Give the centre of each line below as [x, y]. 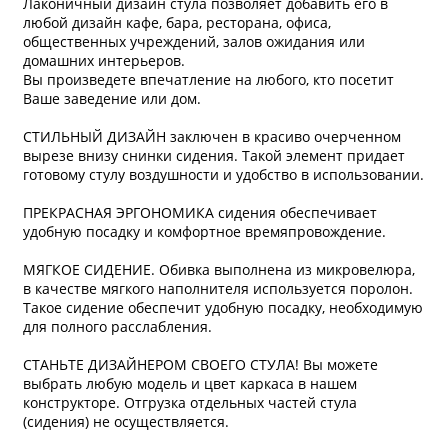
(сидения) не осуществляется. [126, 421]
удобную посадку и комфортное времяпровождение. [205, 231]
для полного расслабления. [118, 326]
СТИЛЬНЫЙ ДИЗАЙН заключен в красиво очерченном [212, 136]
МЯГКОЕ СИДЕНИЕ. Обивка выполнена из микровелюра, [219, 269]
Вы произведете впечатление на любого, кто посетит [209, 79]
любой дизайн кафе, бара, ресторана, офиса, [177, 22]
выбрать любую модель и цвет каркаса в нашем [190, 383]
